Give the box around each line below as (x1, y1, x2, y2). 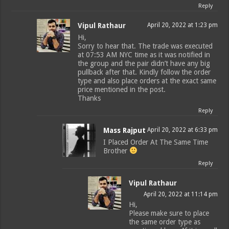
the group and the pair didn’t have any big (78, 59, 211, 68)
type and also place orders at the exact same (78, 77, 217, 85)
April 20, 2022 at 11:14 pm (143, 191, 218, 198)
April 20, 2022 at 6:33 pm (147, 126, 218, 134)
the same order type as (129, 218, 201, 226)
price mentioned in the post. (78, 85, 166, 94)
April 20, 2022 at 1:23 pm (147, 21, 218, 29)
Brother (103, 147, 130, 155)
